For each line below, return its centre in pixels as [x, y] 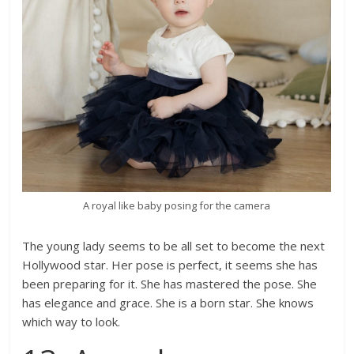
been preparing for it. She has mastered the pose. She [170, 283]
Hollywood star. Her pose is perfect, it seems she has [170, 264]
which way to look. [72, 321]
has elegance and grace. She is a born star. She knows [168, 302]
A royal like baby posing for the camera [177, 205]
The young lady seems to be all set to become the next [174, 245]
